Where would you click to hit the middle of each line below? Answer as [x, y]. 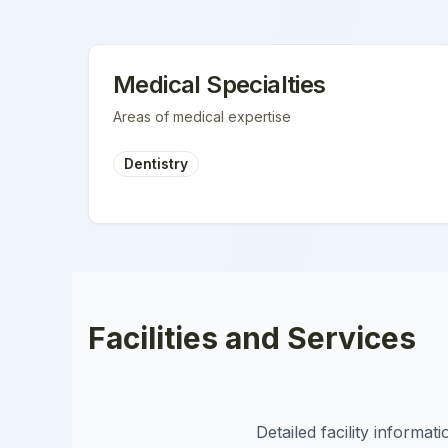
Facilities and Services [252, 338]
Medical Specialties [219, 84]
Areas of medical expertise [202, 116]
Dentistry [156, 163]
